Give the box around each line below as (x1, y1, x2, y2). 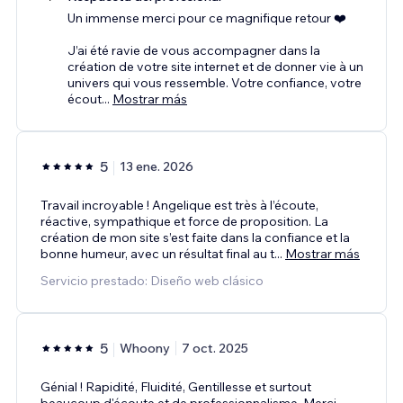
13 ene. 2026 (120, 157, 193, 175)
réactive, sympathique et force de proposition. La (40, 212, 328, 229)
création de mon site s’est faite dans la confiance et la (40, 228, 350, 246)
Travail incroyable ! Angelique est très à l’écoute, (40, 196, 318, 213)
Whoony (120, 339, 170, 356)
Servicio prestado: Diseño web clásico (40, 272, 264, 289)
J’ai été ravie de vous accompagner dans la (67, 41, 320, 58)
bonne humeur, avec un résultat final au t (40, 245, 274, 262)
